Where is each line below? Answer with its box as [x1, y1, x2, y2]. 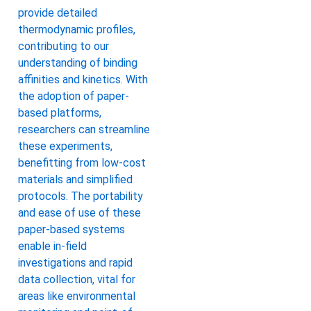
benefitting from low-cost [18, 156, 146, 170]
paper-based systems [18, 223, 125, 237]
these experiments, [18, 140, 112, 153]
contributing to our [18, 40, 109, 53]
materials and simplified [18, 173, 133, 187]
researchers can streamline [18, 123, 150, 137]
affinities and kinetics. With [18, 73, 148, 87]
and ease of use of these [18, 206, 141, 220]
